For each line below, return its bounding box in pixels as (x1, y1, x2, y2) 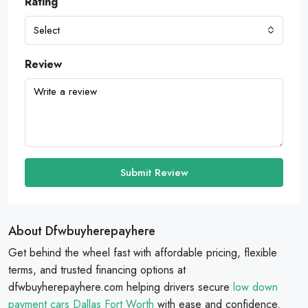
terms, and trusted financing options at (8, 262, 186, 278)
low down (233, 279, 278, 295)
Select (34, 23, 60, 38)
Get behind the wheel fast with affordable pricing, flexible (8, 245, 277, 261)
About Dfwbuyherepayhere (8, 222, 155, 240)
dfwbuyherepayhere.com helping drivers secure (8, 279, 233, 295)
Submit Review (120, 165, 188, 180)
